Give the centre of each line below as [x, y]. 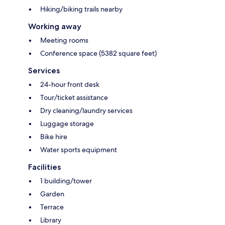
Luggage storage [67, 123]
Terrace [52, 207]
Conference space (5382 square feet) [98, 53]
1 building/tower [66, 181]
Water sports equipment [79, 149]
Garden [52, 194]
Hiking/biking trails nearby [81, 9]
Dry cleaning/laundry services [86, 110]
